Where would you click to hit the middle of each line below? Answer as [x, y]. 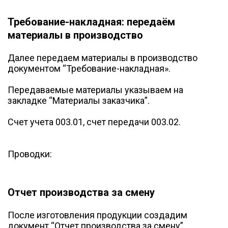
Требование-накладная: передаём [91, 22]
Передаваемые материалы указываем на [95, 90]
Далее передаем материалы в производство [103, 58]
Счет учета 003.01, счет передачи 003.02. [94, 122]
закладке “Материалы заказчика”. [79, 100]
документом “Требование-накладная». [89, 68]
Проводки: [30, 154]
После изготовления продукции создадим [97, 215]
